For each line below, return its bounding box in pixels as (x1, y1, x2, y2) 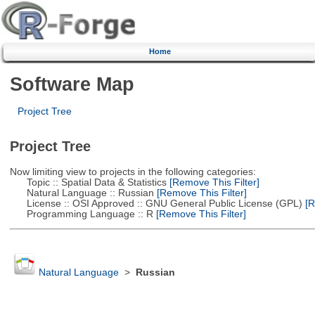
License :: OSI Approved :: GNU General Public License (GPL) (9, 198, 302, 209)
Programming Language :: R (9, 208, 153, 219)
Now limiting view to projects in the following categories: (9, 166, 256, 177)
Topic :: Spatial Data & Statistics (9, 176, 167, 188)
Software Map (9, 72, 134, 95)
